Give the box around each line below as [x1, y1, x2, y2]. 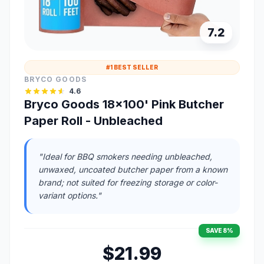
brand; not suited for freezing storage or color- [38, 177, 217, 187]
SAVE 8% [205, 226, 233, 234]
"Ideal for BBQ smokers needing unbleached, [38, 151, 212, 161]
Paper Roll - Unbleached [24, 113, 163, 128]
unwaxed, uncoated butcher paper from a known [38, 164, 227, 174]
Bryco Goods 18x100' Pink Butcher [24, 97, 224, 111]
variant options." [38, 190, 101, 200]
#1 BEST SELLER [106, 63, 158, 71]
